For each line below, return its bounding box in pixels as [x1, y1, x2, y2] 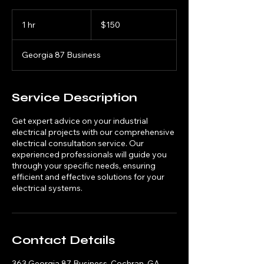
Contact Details [12, 233, 115, 247]
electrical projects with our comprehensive [12, 127, 174, 137]
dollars [91, 23, 109, 29]
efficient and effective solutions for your [12, 171, 164, 182]
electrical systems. [12, 183, 82, 193]
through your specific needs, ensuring [12, 160, 156, 171]
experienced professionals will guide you [12, 149, 167, 160]
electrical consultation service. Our [12, 138, 144, 148]
